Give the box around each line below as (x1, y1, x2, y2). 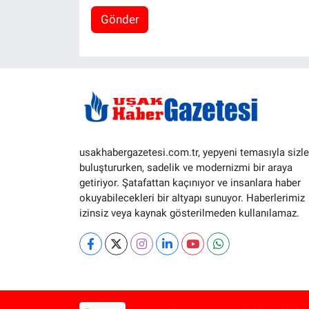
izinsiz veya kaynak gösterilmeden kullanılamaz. (79, 206, 299, 219)
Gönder (100, 12, 139, 27)
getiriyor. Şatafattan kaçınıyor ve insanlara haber (79, 176, 301, 189)
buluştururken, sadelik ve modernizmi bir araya (79, 161, 292, 174)
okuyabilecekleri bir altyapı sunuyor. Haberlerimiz (79, 191, 305, 204)
